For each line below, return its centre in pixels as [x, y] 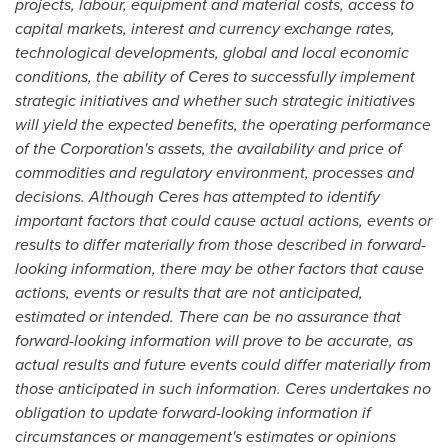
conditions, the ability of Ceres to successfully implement [215, 76]
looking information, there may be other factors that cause [219, 268]
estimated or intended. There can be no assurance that [208, 316]
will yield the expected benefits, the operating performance [223, 124]
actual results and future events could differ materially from [223, 364]
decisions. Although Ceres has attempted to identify [197, 196]
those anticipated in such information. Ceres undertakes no [223, 388]
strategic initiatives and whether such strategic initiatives [215, 100]
